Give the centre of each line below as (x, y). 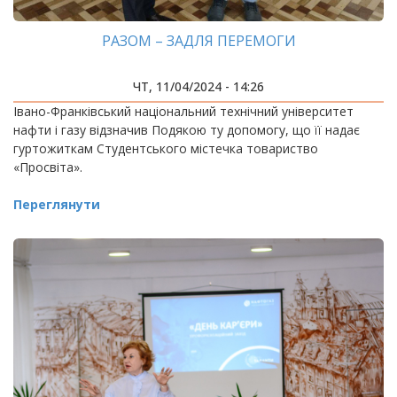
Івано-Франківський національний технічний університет (183, 111)
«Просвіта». (48, 167)
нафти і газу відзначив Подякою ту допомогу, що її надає (187, 130)
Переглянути (57, 204)
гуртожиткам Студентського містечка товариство (166, 148)
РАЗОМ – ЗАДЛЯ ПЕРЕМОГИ (198, 41)
